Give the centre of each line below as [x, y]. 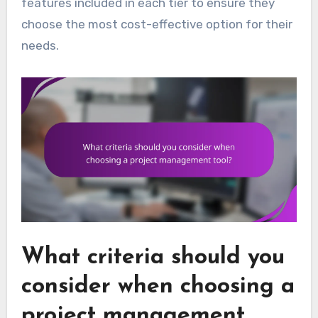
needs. [40, 45]
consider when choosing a [158, 286]
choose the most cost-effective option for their [157, 24]
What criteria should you [153, 257]
